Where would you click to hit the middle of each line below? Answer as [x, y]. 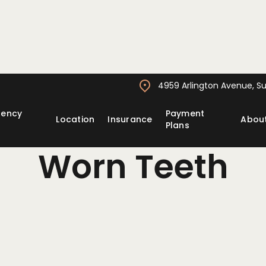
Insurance [130, 119]
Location [75, 119]
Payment [185, 113]
